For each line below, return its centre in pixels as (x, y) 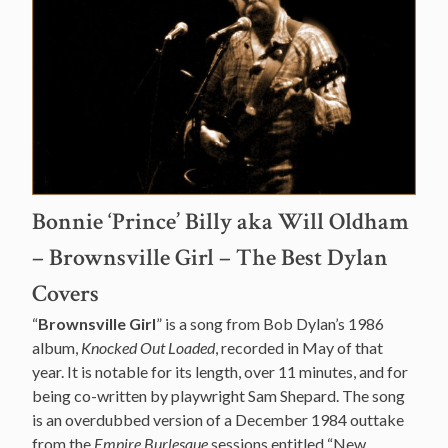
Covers (65, 293)
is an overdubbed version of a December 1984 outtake (218, 419)
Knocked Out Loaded (148, 347)
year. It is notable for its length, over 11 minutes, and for (220, 371)
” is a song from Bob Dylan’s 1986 (270, 323)
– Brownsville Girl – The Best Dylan (210, 257)
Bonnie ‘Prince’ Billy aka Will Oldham (220, 221)
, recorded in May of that (299, 347)
